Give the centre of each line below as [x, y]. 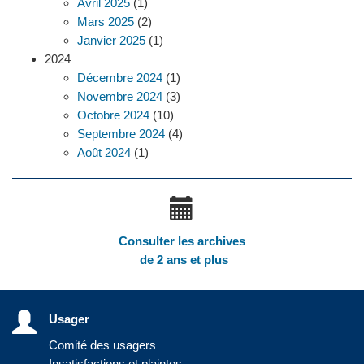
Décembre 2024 [120, 77]
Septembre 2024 [121, 133]
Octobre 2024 [113, 115]
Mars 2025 [106, 21]
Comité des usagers [102, 344]
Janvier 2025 [111, 40]
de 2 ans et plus [182, 259]
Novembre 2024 [120, 96]
